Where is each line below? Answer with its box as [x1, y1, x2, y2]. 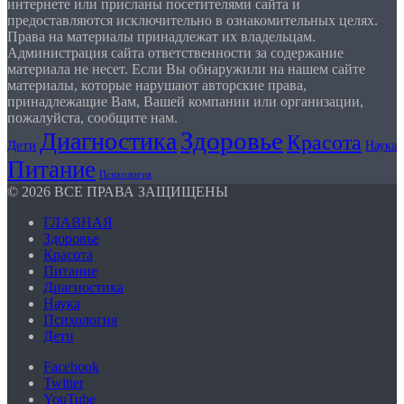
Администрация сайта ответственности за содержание [7, 45, 344, 61]
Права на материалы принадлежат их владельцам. [7, 29, 316, 45]
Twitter [43, 375, 84, 391]
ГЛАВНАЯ [43, 215, 113, 231]
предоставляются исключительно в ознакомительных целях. [7, 13, 378, 29]
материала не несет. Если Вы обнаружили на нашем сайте [7, 61, 365, 78]
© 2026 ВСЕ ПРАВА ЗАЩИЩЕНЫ [7, 184, 228, 200]
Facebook [43, 359, 99, 375]
